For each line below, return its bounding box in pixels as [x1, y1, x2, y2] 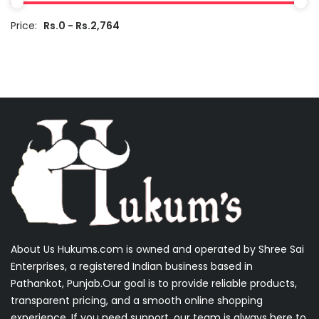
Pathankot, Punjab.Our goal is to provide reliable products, [11, 276, 297, 291]
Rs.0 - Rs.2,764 [43, 18, 120, 33]
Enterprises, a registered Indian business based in [11, 258, 253, 273]
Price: [11, 18, 40, 33]
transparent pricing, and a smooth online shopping [11, 293, 263, 308]
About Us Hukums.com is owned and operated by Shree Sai [11, 241, 304, 256]
